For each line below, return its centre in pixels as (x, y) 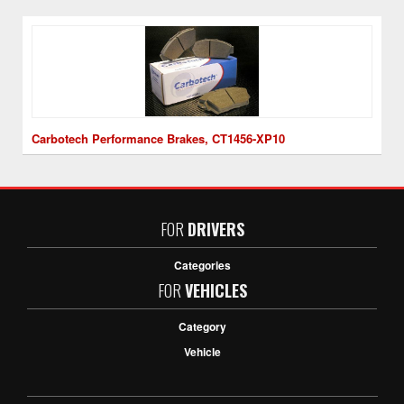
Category (202, 326)
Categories (202, 265)
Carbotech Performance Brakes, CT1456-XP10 (158, 138)
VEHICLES (216, 290)
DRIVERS (216, 229)
